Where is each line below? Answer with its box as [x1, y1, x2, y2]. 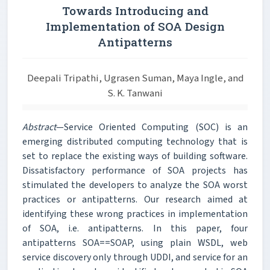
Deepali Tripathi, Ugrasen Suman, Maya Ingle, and [27, 71, 243, 86]
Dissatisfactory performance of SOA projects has [22, 163, 248, 177]
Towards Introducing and [61, 2, 209, 18]
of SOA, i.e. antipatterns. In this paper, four [22, 221, 248, 235]
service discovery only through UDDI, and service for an [22, 250, 248, 264]
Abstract [22, 120, 56, 134]
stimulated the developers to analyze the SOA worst [22, 178, 248, 192]
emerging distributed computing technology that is [22, 134, 248, 148]
